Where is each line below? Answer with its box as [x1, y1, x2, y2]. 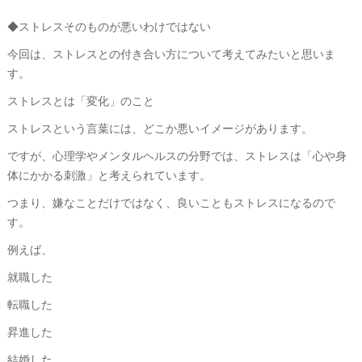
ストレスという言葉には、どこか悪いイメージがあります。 [6, 120, 313, 136]
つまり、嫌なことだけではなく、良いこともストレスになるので [6, 194, 335, 210]
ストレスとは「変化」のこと [6, 92, 154, 108]
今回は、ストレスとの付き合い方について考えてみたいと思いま [6, 45, 335, 61]
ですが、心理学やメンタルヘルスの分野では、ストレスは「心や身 [6, 147, 347, 163]
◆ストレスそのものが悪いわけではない [6, 18, 211, 34]
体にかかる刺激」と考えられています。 [6, 166, 211, 183]
